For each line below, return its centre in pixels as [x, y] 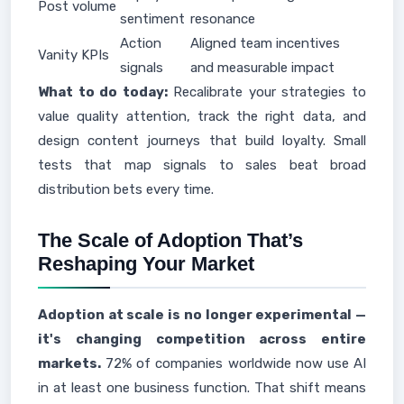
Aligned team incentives [265, 43]
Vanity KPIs [73, 55]
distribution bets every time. [126, 189]
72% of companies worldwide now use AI [234, 363]
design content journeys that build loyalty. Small [202, 141]
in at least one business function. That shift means [202, 388]
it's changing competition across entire [202, 339]
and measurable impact [262, 68]
